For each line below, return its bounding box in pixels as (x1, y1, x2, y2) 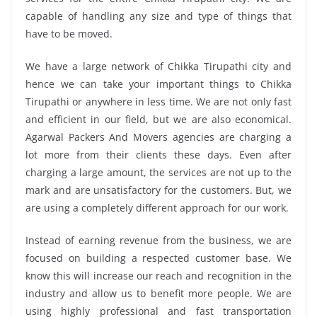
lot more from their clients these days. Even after (25, 148, 292, 162)
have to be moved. (25, 27, 113, 41)
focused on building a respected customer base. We (25, 251, 292, 265)
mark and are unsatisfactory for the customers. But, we (25, 183, 292, 197)
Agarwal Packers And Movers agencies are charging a (25, 130, 292, 144)
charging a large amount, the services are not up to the (25, 166, 292, 180)
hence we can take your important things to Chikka (25, 77, 292, 91)
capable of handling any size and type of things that (25, 9, 292, 23)
